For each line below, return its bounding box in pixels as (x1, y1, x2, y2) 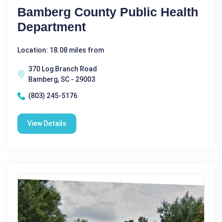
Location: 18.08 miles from (17, 46, 104, 55)
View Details (27, 119, 66, 128)
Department (17, 20, 86, 34)
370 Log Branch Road (28, 65, 97, 73)
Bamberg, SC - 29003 (28, 75, 95, 84)
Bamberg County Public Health (17, 5, 198, 19)
